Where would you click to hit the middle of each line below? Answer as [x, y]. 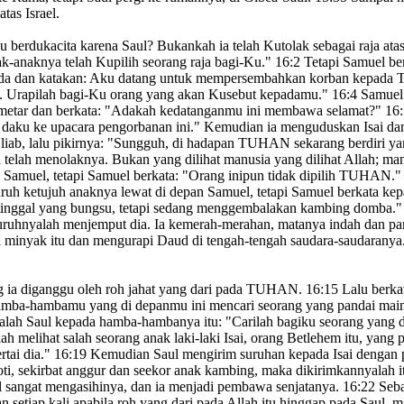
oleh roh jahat [115, 289]
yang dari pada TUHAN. [230, 289]
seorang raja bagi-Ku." [207, 62]
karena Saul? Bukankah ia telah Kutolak [193, 46]
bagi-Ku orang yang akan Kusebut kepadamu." [194, 95]
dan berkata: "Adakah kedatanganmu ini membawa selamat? [202, 111]
